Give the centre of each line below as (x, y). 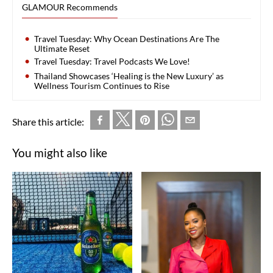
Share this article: (48, 121)
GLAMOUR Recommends (70, 7)
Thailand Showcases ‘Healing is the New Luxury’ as (129, 76)
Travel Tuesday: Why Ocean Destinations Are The (127, 38)
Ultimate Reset (62, 48)
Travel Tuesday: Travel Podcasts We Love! (112, 61)
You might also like (60, 152)
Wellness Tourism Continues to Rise (102, 85)
